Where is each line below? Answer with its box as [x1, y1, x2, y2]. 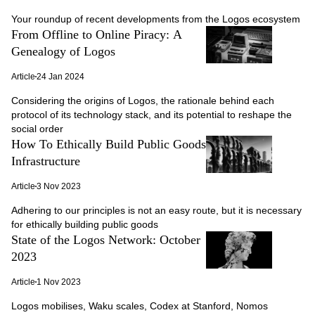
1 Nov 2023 [37, 277, 81, 287]
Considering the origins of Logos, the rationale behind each [11, 95, 274, 106]
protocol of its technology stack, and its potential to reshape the [11, 109, 292, 120]
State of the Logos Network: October [11, 233, 200, 247]
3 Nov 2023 [37, 181, 81, 191]
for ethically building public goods [11, 219, 158, 230]
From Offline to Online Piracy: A [11, 27, 182, 41]
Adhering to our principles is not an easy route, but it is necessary [11, 205, 302, 216]
